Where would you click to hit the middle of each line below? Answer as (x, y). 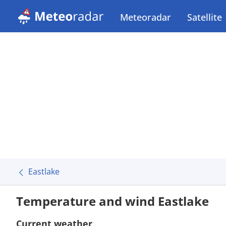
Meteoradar (146, 17)
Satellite (205, 17)
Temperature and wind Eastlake (112, 201)
